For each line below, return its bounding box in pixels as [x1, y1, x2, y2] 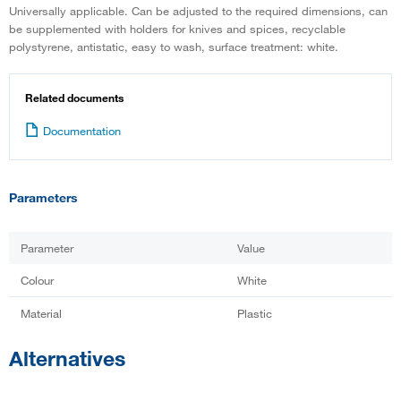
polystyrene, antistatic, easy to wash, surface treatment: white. [9, 38, 338, 54]
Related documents [25, 90, 124, 105]
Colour [21, 272, 54, 287]
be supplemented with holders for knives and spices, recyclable [9, 21, 346, 36]
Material [21, 305, 62, 320]
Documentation [43, 123, 121, 138]
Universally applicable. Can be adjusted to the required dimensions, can [9, 3, 388, 18]
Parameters [9, 189, 78, 205]
